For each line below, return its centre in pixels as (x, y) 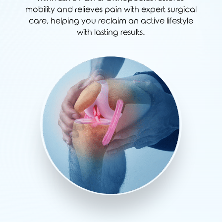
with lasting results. (111, 32)
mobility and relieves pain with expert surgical (111, 10)
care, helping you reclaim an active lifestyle (111, 21)
